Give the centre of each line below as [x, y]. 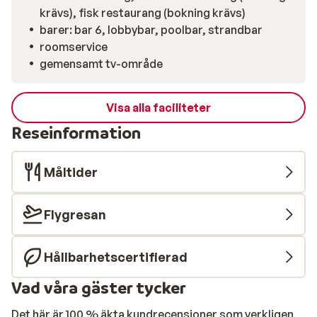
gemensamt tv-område [101, 64]
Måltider [71, 172]
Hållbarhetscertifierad [116, 257]
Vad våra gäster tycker [99, 288]
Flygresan [75, 215]
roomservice [74, 47]
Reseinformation [76, 133]
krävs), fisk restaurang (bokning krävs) [143, 13]
